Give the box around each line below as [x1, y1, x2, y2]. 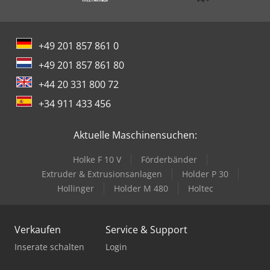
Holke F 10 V [72, 153, 121, 165]
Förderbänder [140, 153, 197, 165]
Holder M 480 [113, 182, 168, 194]
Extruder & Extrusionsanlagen [41, 168, 162, 180]
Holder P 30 [181, 168, 228, 180]
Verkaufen [14, 222, 61, 236]
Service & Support [105, 222, 187, 236]
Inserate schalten [14, 240, 84, 253]
